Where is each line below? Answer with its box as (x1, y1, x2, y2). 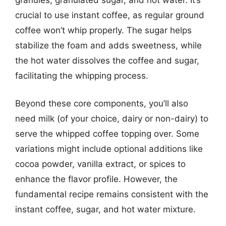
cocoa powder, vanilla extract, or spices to (15, 159, 186, 169)
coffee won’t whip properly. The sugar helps (15, 25, 192, 35)
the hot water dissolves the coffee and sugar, (15, 55, 199, 66)
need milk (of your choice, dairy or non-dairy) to (15, 114, 208, 124)
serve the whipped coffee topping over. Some (15, 129, 199, 139)
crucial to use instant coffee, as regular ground (15, 10, 204, 20)
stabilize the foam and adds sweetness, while (15, 40, 202, 50)
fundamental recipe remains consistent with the (15, 189, 208, 199)
